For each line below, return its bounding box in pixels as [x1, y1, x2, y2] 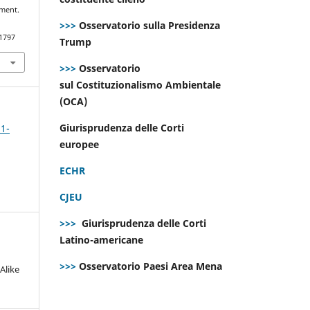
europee [60, 137, 102, 151]
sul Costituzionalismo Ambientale [60, 77, 221, 91]
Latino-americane [60, 232, 146, 246]
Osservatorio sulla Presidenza [76, 18, 220, 32]
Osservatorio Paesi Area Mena [76, 259, 225, 273]
